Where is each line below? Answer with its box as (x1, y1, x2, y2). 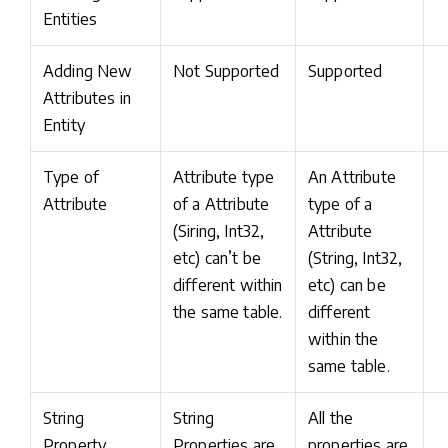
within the (308, 329, 379, 349)
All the (308, 408, 354, 428)
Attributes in (43, 88, 132, 108)
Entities (43, 9, 98, 29)
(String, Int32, (308, 248, 403, 268)
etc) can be (308, 275, 386, 295)
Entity (43, 115, 85, 135)
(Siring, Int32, (173, 221, 265, 241)
